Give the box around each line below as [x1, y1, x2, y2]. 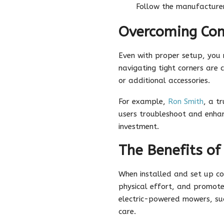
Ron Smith [168, 96, 203, 106]
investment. [118, 121, 159, 131]
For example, [118, 96, 168, 106]
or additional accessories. [118, 75, 210, 85]
